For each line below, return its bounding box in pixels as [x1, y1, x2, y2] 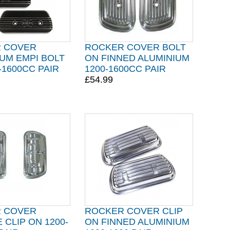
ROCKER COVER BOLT [84, 42, 186, 52]
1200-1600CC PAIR [84, 64, 166, 74]
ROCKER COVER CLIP [84, 206, 183, 216]
